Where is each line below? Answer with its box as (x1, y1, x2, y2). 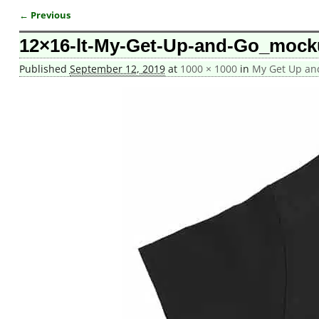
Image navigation (19, 19, 135, 38)
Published (19, 62, 70, 76)
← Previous (19, 9, 70, 21)
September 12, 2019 (69, 62, 165, 76)
